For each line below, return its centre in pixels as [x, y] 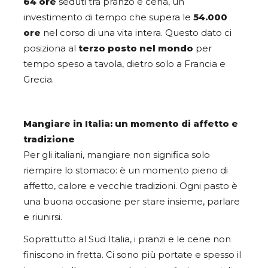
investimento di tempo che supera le [108, 17]
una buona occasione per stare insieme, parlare [132, 201]
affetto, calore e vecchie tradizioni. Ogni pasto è [130, 186]
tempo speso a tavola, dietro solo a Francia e [124, 64]
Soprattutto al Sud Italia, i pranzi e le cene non [127, 239]
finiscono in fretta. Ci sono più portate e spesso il [132, 255]
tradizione [49, 139]
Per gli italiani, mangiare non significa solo [117, 155]
